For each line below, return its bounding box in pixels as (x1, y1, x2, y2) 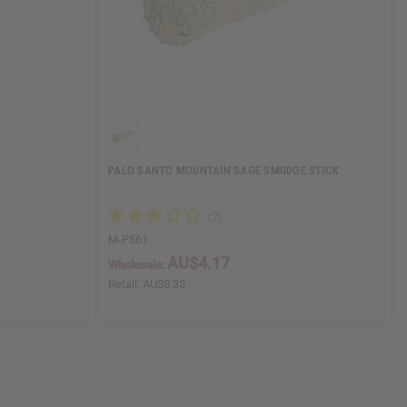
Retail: (108, 276, 143, 291)
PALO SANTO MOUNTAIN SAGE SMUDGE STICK (108, 163, 340, 177)
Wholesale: (108, 257, 167, 272)
